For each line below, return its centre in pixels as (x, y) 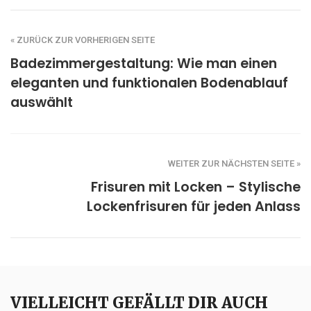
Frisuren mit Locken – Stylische (196, 187)
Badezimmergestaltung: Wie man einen (144, 63)
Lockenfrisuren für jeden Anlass (194, 206)
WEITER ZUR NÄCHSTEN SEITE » (234, 163)
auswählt (43, 102)
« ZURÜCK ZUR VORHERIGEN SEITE (83, 40)
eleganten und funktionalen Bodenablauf (149, 83)
